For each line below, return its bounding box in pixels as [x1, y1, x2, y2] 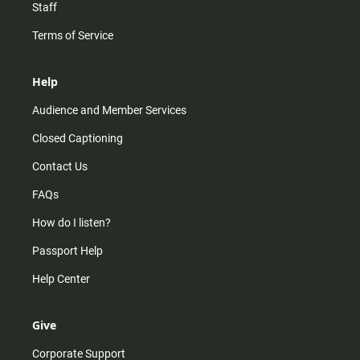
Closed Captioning [32, 131, 123, 145]
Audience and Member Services [32, 103, 186, 117]
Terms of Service [32, 28, 113, 42]
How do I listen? [32, 215, 111, 229]
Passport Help [32, 243, 103, 257]
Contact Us [32, 159, 88, 173]
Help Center [32, 272, 90, 285]
